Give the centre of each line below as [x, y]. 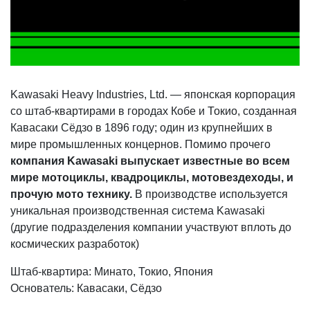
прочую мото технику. [71, 194]
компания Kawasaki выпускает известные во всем [150, 161]
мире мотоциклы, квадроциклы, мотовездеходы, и [152, 177]
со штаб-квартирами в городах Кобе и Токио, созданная [154, 111]
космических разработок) [75, 244]
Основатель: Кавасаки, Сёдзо [86, 288]
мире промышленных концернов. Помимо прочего [140, 144]
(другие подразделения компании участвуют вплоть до [151, 227]
